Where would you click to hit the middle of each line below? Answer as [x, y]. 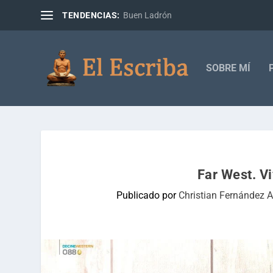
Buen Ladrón [147, 15]
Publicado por [148, 195]
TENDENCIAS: [91, 15]
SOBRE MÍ [228, 68]
